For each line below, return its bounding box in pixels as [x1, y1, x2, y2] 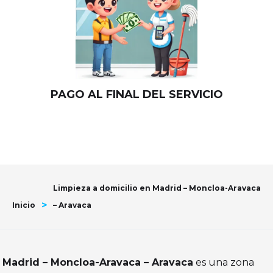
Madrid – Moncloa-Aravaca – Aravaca [2, 257, 194, 269]
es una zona [193, 257, 255, 269]
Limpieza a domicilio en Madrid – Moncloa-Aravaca [53, 183, 261, 193]
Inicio [12, 200, 35, 210]
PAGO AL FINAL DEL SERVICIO [50, 88, 223, 102]
